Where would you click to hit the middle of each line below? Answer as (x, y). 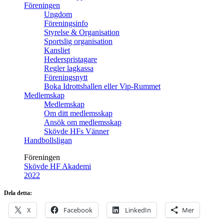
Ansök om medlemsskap (83, 122)
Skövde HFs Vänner (76, 131)
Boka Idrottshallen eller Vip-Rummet (102, 86)
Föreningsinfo (66, 23)
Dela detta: (18, 193)
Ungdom (58, 14)
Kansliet (57, 50)
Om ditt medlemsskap (78, 113)
